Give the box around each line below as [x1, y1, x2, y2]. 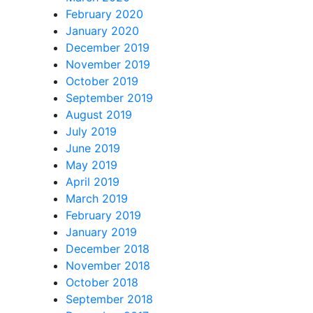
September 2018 [65, 292, 153, 306]
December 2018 [65, 242, 150, 256]
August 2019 [65, 108, 132, 122]
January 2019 [65, 225, 137, 239]
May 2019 [65, 158, 117, 172]
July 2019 [65, 124, 117, 138]
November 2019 [65, 57, 150, 71]
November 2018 [65, 259, 150, 272]
